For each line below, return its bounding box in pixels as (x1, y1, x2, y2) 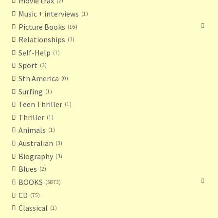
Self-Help (18, 47, 51, 57)
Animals (18, 125, 46, 135)
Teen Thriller (18, 99, 62, 109)
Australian (18, 138, 53, 148)
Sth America (18, 73, 59, 84)
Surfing (18, 86, 43, 96)
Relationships (18, 35, 65, 45)
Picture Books (18, 21, 65, 32)
